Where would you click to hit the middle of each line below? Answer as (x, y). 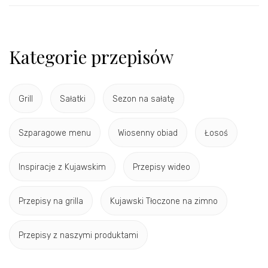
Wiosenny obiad (148, 133)
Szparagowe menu (55, 133)
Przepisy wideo (162, 167)
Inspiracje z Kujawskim (62, 167)
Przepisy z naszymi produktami (78, 235)
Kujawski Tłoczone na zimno (164, 201)
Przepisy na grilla (51, 201)
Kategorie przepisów (91, 57)
